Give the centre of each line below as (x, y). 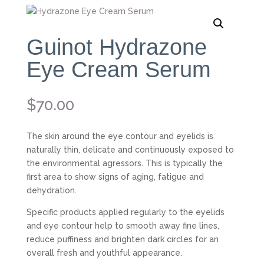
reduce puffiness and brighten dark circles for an (122, 239)
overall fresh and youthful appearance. (104, 253)
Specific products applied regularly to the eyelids (125, 212)
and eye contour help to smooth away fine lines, (123, 226)
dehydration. (51, 190)
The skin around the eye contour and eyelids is (120, 136)
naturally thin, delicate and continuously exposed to (130, 150)
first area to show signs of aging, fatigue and (115, 177)
